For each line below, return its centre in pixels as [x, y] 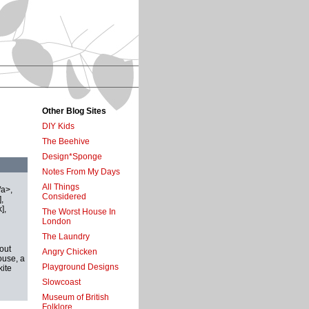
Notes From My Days [81, 172]
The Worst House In [79, 212]
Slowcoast [61, 282]
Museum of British [76, 298]
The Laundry [66, 237]
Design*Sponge [72, 157]
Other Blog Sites [74, 111]
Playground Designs [80, 267]
